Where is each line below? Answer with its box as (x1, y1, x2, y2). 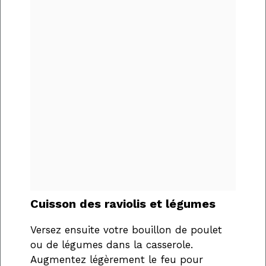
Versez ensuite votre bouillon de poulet (30, 224, 222, 236)
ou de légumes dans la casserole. (30, 239, 193, 251)
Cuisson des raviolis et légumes (30, 197, 216, 211)
